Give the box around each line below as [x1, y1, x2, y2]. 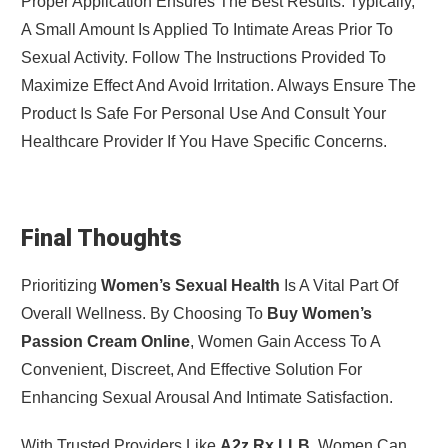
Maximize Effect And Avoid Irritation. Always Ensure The [20, 77, 416, 95]
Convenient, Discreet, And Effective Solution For [20, 361, 362, 379]
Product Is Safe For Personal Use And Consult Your [20, 105, 386, 123]
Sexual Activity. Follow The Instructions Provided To [20, 49, 386, 67]
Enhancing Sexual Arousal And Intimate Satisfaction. [20, 389, 393, 407]
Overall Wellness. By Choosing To [20, 305, 267, 323]
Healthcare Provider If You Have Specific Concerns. [20, 133, 387, 151]
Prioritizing [20, 277, 101, 295]
